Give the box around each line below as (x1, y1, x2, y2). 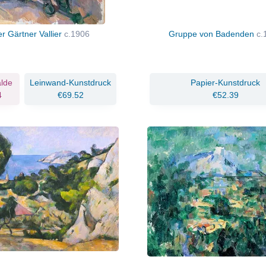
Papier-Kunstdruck (191, 77, 261, 87)
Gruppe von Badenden (169, 28, 257, 39)
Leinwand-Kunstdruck (30, 77, 111, 87)
